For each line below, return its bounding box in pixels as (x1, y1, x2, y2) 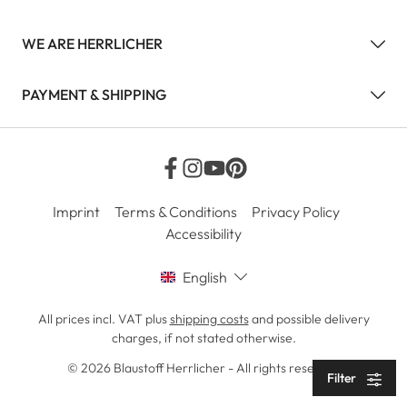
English (182, 267, 227, 286)
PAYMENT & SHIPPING (22, 84, 166, 104)
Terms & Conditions (114, 202, 237, 221)
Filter (327, 370, 359, 386)
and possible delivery (248, 311, 370, 327)
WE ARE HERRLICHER (22, 34, 163, 53)
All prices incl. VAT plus (37, 311, 170, 327)
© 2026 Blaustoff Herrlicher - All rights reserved (66, 360, 341, 376)
